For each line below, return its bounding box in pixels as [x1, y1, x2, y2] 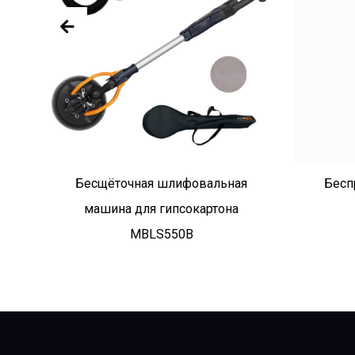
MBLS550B [129, 226, 193, 242]
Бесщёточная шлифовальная [75, 175, 248, 191]
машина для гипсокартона [84, 200, 239, 216]
